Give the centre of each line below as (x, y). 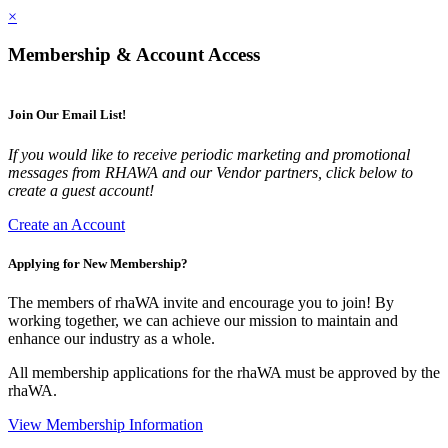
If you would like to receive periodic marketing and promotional (209, 154)
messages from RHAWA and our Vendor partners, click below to (210, 172)
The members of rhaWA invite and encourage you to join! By (201, 302)
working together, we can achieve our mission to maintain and (203, 320)
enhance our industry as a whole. (111, 338)
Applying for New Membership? (98, 263)
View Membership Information (105, 424)
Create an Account (66, 224)
